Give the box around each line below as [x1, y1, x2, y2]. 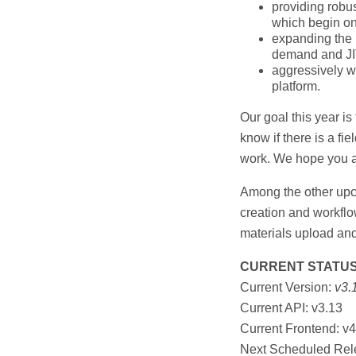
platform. [272, 79, 320, 93]
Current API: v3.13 [240, 301, 342, 315]
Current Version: [240, 281, 335, 294]
